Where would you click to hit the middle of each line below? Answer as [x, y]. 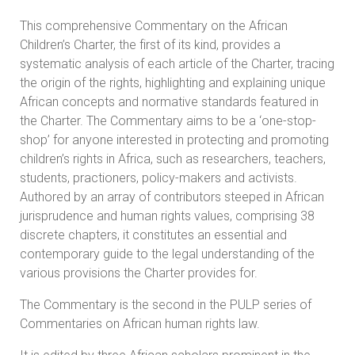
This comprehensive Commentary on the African [154, 25]
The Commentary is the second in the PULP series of [166, 304]
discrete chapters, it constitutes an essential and [153, 235]
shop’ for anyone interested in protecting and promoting [174, 139]
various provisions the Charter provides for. [139, 273]
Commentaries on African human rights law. [140, 323]
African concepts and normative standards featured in [169, 101]
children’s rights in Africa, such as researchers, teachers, [173, 158]
